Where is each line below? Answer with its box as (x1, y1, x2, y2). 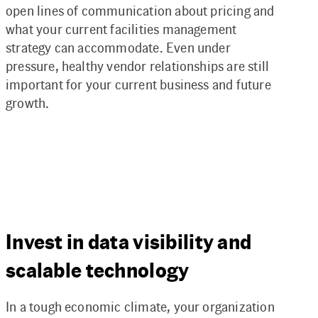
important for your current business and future (6, 75, 271, 93)
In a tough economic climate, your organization (6, 298, 275, 316)
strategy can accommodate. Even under (6, 38, 231, 56)
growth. (6, 94, 50, 111)
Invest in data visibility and (6, 229, 252, 255)
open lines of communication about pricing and (6, 1, 275, 19)
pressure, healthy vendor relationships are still (6, 57, 270, 75)
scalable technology (6, 257, 190, 283)
